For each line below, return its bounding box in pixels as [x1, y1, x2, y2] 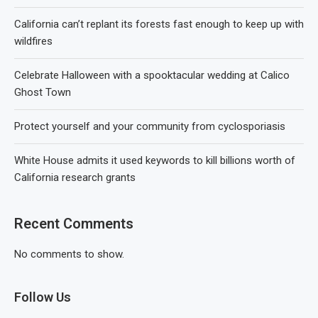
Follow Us [14, 289, 71, 305]
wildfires [14, 34, 53, 48]
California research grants [14, 170, 136, 184]
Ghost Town [14, 85, 71, 99]
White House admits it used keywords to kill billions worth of [14, 153, 295, 167]
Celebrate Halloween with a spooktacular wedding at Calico [14, 68, 290, 82]
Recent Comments [14, 214, 133, 232]
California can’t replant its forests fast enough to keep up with [14, 17, 304, 31]
